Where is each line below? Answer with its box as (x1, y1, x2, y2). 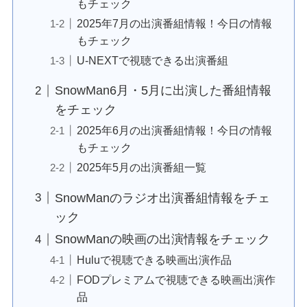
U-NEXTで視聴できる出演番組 (76, 53, 228, 66)
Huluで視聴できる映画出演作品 (76, 254, 232, 267)
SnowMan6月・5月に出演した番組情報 (54, 84, 271, 98)
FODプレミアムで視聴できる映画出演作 (76, 273, 275, 286)
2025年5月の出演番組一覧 (76, 161, 206, 174)
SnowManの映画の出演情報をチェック (54, 232, 270, 247)
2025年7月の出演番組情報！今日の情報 (76, 16, 272, 29)
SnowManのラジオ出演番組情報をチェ (54, 191, 270, 205)
